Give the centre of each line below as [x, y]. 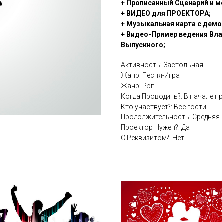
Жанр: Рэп [138, 86]
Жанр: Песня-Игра [150, 76]
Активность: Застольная [162, 65]
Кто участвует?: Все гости [164, 107]
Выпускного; [143, 45]
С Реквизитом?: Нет [153, 138]
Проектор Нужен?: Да [155, 128]
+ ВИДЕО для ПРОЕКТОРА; [166, 14]
